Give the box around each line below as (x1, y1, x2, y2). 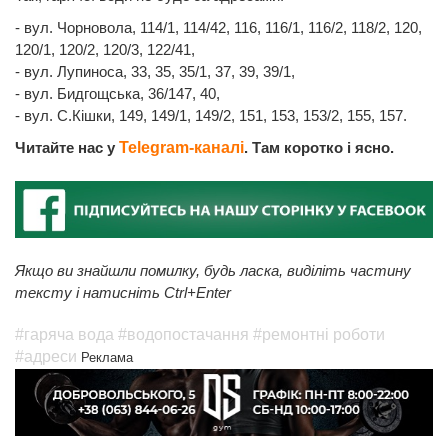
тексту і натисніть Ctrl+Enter (15, 283, 231, 301)
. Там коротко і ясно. (244, 139, 394, 157)
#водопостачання (118, 325, 249, 343)
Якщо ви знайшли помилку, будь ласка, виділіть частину (15, 261, 411, 279)
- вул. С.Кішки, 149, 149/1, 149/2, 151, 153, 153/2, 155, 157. (15, 107, 407, 125)
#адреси (15, 347, 77, 365)
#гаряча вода (15, 325, 114, 343)
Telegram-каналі (119, 139, 244, 157)
